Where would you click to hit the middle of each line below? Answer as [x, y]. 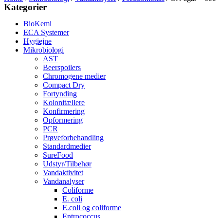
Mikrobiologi [44, 50]
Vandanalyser [64, 181]
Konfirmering [64, 111]
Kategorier [25, 7]
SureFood [58, 155]
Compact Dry [64, 85]
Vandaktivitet [63, 173]
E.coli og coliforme [92, 208]
